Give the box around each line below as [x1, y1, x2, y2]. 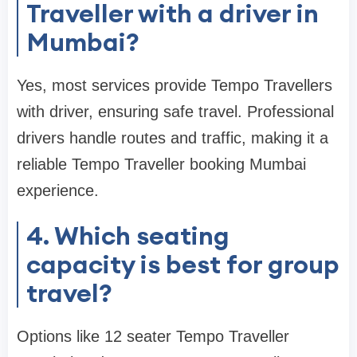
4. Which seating [26, 218, 229, 252]
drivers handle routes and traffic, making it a [17, 128, 328, 147]
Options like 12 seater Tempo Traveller [17, 327, 289, 345]
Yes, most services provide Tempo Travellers [17, 76, 337, 94]
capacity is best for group [26, 247, 339, 280]
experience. [17, 181, 99, 199]
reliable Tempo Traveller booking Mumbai [17, 155, 306, 173]
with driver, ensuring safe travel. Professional [17, 102, 334, 120]
